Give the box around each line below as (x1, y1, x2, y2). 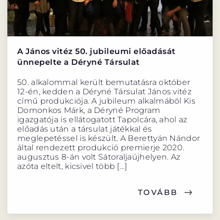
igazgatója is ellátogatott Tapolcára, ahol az (17, 115, 188, 125)
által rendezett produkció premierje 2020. (17, 143, 185, 153)
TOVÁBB (137, 188, 178, 197)
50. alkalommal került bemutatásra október (17, 78, 191, 87)
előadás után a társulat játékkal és (17, 124, 152, 134)
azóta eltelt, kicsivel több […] (17, 162, 128, 171)
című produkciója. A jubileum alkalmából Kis (17, 96, 195, 106)
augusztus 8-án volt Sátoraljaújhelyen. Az (17, 152, 181, 162)
